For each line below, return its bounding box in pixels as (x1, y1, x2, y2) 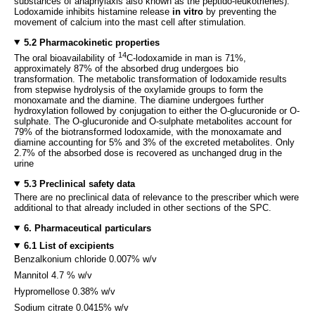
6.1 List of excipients (23, 240, 114, 251)
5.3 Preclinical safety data (23, 178, 135, 189)
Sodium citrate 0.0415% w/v (14, 302, 129, 313)
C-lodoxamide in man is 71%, (127, 52, 246, 63)
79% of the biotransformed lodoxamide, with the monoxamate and (14, 126, 281, 137)
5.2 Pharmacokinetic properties (23, 37, 160, 48)
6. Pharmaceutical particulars (23, 222, 151, 233)
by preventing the (203, 6, 276, 17)
